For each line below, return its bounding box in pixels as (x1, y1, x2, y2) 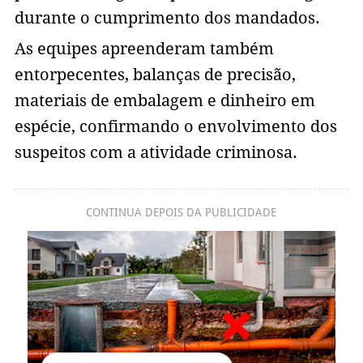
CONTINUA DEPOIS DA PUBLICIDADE (86, 206, 277, 220)
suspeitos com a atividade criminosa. (14, 143, 297, 163)
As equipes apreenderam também (14, 39, 274, 59)
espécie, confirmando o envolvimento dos (14, 117, 337, 137)
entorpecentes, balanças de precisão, (14, 65, 296, 85)
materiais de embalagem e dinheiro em (14, 91, 315, 111)
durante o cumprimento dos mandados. (14, 8, 324, 28)
